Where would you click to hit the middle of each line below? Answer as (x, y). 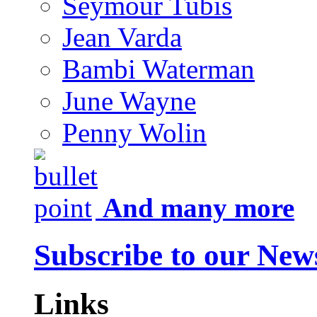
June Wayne (129, 101)
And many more (198, 208)
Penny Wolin (134, 133)
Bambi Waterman (158, 69)
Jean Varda (122, 38)
